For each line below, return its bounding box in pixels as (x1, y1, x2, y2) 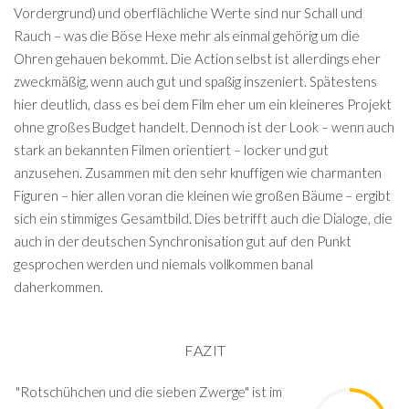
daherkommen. (14, 278, 103, 295)
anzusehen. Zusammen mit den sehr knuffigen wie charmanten (14, 163, 383, 181)
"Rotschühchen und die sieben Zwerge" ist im (16, 383, 283, 400)
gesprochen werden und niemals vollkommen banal (14, 255, 313, 272)
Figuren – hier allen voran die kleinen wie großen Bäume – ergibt (14, 186, 392, 204)
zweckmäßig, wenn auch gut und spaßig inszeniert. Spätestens (14, 72, 378, 89)
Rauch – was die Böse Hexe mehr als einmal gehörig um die (14, 26, 360, 44)
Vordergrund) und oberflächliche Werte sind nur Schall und (14, 4, 363, 21)
